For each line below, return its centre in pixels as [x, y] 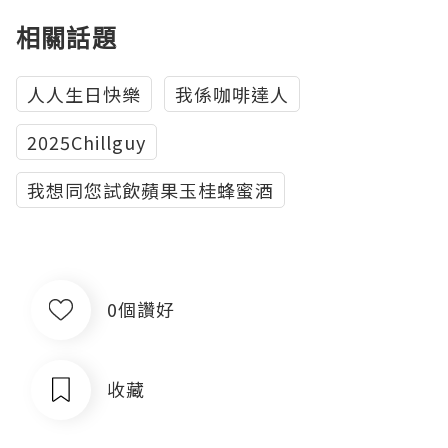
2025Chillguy [86, 141]
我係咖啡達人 [232, 93]
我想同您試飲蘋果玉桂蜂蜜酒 [150, 189]
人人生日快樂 [84, 93]
